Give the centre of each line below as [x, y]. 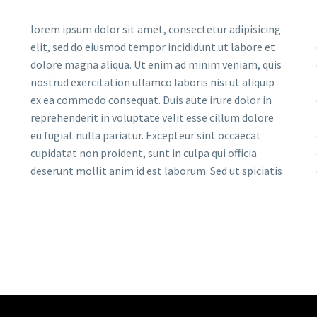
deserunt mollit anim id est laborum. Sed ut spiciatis [156, 171]
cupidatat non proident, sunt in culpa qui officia [144, 153]
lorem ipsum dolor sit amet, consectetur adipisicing [156, 29]
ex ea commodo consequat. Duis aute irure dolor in [151, 100]
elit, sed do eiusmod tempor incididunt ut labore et [153, 47]
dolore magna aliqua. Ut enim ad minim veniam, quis [156, 65]
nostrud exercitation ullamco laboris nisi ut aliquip [152, 82]
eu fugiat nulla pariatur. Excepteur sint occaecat [146, 136]
